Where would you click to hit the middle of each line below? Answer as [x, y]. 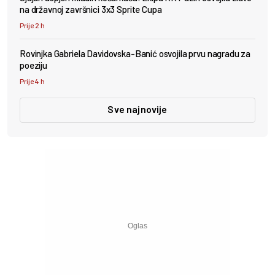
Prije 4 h [32, 81]
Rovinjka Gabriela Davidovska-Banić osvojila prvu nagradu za [135, 53]
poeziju [33, 65]
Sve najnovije [137, 109]
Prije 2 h [32, 25]
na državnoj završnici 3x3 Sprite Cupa [91, 9]
